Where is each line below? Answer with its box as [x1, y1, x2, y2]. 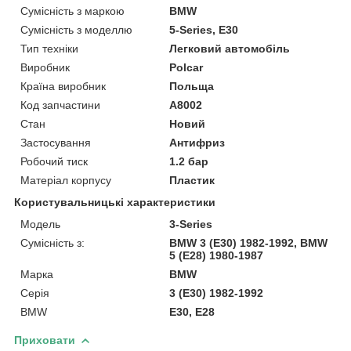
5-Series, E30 [169, 23, 239, 36]
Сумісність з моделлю [20, 23, 132, 36]
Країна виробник [20, 79, 106, 92]
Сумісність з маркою [20, 4, 125, 17]
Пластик [169, 173, 215, 186]
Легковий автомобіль [169, 42, 291, 55]
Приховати [14, 333, 75, 346]
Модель [20, 217, 60, 230]
